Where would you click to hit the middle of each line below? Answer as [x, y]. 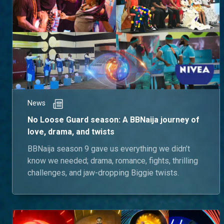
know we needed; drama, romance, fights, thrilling [113, 161]
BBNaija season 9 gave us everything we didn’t [109, 149]
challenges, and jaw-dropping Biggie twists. [103, 173]
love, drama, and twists [71, 132]
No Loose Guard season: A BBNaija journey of [113, 120]
